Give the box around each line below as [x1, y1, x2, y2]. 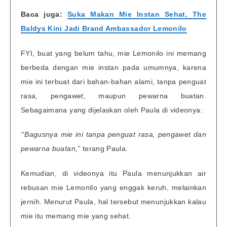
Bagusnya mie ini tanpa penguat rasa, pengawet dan [24, 130, 206, 139]
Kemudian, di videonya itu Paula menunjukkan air [21, 169, 206, 178]
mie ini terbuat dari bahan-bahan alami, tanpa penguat [21, 77, 206, 86]
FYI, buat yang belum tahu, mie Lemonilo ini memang [21, 49, 206, 57]
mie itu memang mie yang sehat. [21, 212, 131, 220]
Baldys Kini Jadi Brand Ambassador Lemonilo [21, 24, 187, 32]
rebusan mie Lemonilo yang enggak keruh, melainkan [21, 183, 206, 192]
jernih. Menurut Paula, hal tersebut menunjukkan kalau [21, 198, 206, 206]
